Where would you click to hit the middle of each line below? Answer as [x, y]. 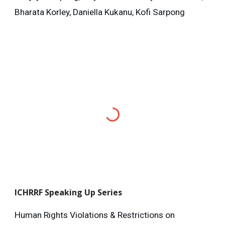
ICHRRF [30, 192]
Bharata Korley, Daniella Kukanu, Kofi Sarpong [100, 12]
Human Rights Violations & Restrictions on [95, 215]
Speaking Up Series [84, 192]
